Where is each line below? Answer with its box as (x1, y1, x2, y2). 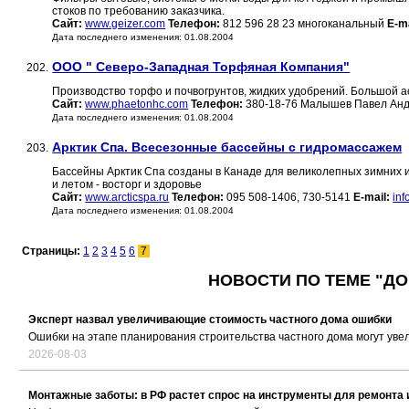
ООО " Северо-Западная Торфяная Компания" (52, 59, 351, 75)
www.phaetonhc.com (85, 98, 189, 111)
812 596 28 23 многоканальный (220, 17, 388, 31)
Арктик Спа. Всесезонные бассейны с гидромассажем (52, 140, 403, 155)
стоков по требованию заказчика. (52, 5, 225, 18)
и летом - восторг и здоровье (52, 178, 203, 192)
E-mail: (353, 191, 391, 204)
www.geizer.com (85, 17, 166, 31)
